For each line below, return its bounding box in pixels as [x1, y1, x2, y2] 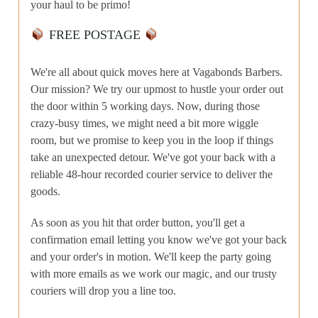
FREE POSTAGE [45, 28, 144, 43]
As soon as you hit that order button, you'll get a [31, 216, 246, 229]
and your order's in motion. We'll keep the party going [31, 250, 272, 263]
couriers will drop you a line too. [31, 284, 177, 297]
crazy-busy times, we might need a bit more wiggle [31, 116, 259, 129]
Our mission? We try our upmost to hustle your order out [31, 82, 284, 95]
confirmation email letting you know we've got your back [31, 233, 287, 246]
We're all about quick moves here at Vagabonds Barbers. [31, 65, 283, 78]
